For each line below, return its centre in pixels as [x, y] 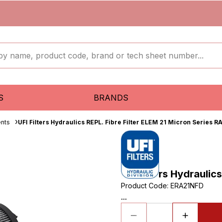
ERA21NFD [187, 186]
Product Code [144, 186]
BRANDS [111, 98]
